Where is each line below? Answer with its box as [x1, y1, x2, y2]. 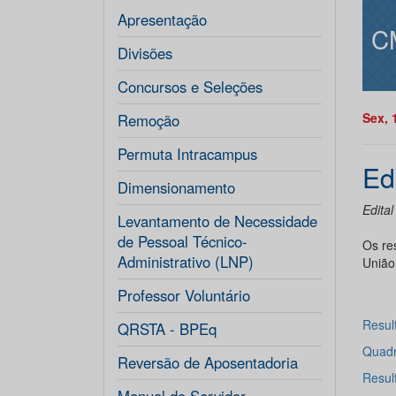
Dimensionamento [118, 177, 235, 198]
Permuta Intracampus [118, 143, 257, 164]
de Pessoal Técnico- [118, 231, 247, 252]
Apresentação [118, 9, 207, 30]
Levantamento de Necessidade [118, 210, 317, 232]
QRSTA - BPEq [118, 318, 217, 339]
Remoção [118, 110, 179, 131]
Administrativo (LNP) [118, 251, 254, 272]
